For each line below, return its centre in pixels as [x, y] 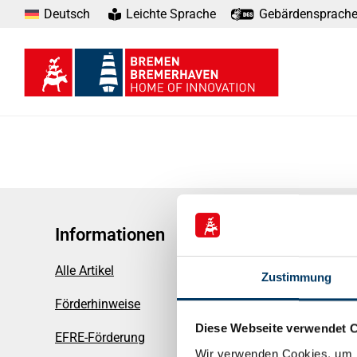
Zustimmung [296, 277]
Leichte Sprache [170, 14]
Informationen [110, 235]
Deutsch [67, 14]
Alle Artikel [84, 271]
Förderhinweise [98, 304]
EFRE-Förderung [100, 337]
